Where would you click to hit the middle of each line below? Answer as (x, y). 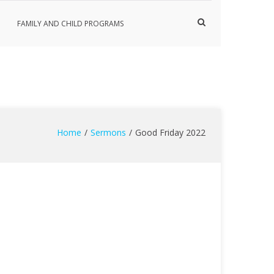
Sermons (108, 132)
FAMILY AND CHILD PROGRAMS (70, 24)
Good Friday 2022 (170, 132)
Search (210, 32)
